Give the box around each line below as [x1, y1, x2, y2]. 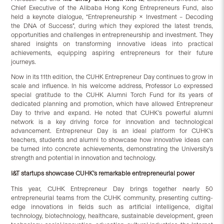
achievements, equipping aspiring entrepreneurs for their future [11, 48, 213, 56]
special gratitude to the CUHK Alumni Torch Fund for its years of [11, 91, 213, 99]
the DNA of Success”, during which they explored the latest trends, [11, 21, 213, 29]
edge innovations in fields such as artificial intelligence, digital [11, 203, 213, 211]
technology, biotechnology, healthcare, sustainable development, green [11, 212, 213, 220]
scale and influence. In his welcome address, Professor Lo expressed [11, 82, 213, 90]
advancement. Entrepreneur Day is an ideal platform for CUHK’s [11, 127, 213, 135]
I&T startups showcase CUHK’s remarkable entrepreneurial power [11, 169, 195, 177]
